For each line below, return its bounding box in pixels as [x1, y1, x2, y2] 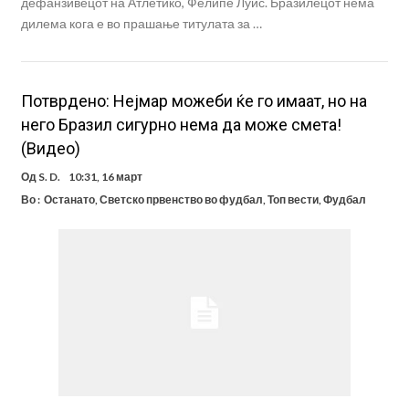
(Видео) [20, 138, 80, 158]
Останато [43, 192, 95, 206]
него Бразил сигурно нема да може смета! [20, 114, 341, 134]
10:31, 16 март [68, 169, 142, 184]
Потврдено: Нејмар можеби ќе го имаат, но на [20, 90, 367, 110]
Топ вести [267, 192, 319, 206]
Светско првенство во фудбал [99, 192, 263, 206]
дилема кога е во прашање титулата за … [20, 15, 262, 31]
